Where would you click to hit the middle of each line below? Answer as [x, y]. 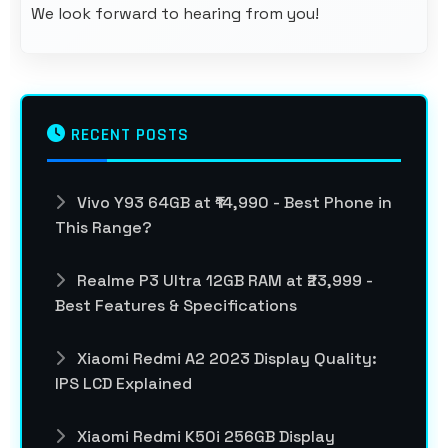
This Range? [103, 227]
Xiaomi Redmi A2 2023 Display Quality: [225, 358]
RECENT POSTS [127, 134]
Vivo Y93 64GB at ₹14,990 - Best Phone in [232, 202]
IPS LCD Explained [123, 383]
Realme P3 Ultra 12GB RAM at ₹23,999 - [223, 280]
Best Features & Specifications [176, 305]
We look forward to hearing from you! [175, 13]
